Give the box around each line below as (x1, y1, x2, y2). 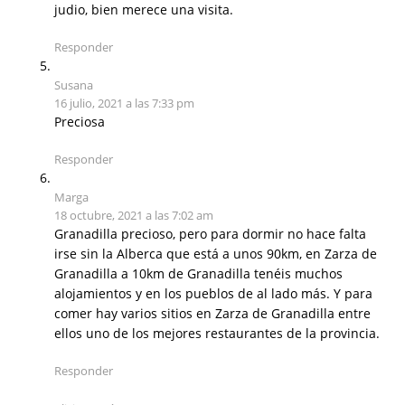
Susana (54, 77, 93, 94)
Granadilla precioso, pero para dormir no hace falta (54, 225, 366, 243)
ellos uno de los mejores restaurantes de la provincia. (54, 325, 380, 343)
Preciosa (54, 113, 105, 131)
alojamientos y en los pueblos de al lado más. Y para (54, 285, 372, 303)
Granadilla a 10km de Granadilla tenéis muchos (54, 265, 343, 283)
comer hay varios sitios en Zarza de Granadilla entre (54, 305, 371, 323)
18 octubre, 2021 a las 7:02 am (54, 207, 213, 224)
